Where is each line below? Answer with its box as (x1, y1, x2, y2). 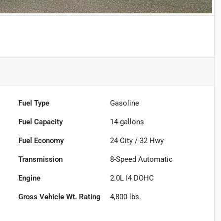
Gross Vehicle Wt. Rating (18, 192, 101, 202)
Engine (18, 174, 41, 183)
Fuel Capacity (18, 117, 63, 127)
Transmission (18, 155, 63, 164)
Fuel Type (18, 99, 50, 108)
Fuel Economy (18, 136, 64, 146)
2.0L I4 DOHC (110, 174, 154, 183)
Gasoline (110, 99, 140, 108)
